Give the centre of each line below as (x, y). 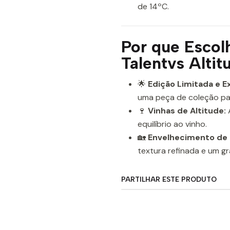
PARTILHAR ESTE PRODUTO (169, 179)
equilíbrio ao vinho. (172, 124)
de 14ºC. (153, 6)
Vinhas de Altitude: (187, 111)
